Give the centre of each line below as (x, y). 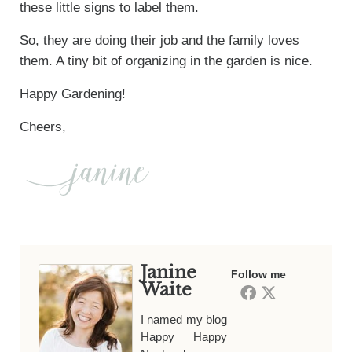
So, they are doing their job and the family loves (159, 40)
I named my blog (184, 319)
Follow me (259, 274)
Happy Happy (184, 336)
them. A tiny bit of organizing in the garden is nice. (166, 60)
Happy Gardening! (72, 93)
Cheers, (42, 126)
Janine (168, 272)
